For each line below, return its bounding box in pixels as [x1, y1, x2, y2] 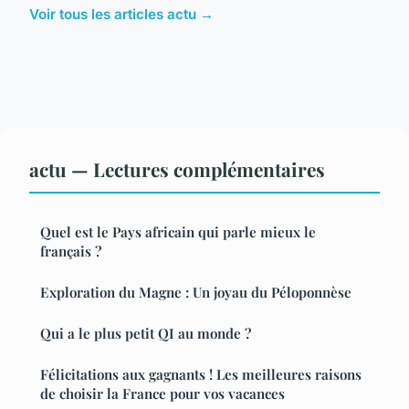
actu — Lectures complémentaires [29, 155, 325, 182]
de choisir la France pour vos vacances [40, 383, 285, 403]
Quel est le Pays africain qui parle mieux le [40, 222, 316, 241]
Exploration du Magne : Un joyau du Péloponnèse [40, 282, 351, 301]
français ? [40, 241, 101, 260]
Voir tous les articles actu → [29, 5, 214, 23]
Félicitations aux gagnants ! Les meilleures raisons [40, 364, 362, 383]
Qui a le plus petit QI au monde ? [40, 323, 251, 342]
